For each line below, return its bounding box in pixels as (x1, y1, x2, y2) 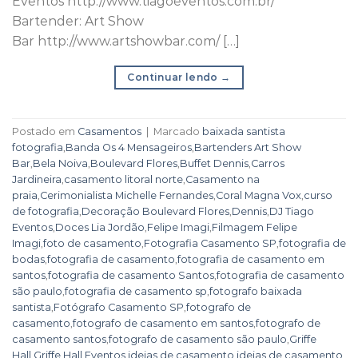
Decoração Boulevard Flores (82, 205, 229, 217)
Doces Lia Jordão (55, 221, 145, 233)
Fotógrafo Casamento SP (54, 300, 184, 313)
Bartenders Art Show (194, 141, 301, 153)
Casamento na (185, 173, 260, 185)
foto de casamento (43, 237, 141, 249)
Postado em (12, 125, 78, 137)
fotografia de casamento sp (65, 284, 207, 297)
